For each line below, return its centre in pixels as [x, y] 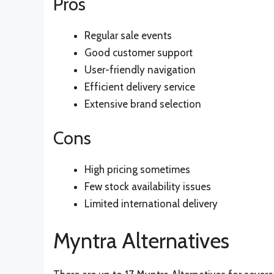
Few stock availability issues [148, 187]
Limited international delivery [151, 204]
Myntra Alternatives [141, 240]
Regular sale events [128, 35]
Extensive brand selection [143, 104]
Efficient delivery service [140, 87]
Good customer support [139, 52]
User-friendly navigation [140, 69]
